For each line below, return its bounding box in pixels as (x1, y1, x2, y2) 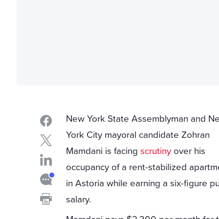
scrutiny (140, 146, 172, 157)
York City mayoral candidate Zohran (66, 130, 210, 141)
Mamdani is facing (66, 146, 141, 157)
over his (171, 146, 206, 157)
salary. (66, 194, 91, 205)
